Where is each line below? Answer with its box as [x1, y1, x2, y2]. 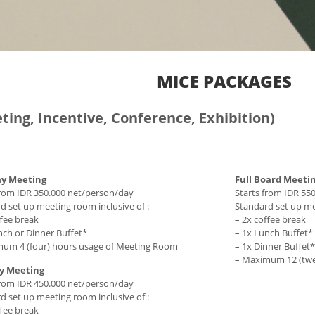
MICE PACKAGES [157, 70, 292, 93]
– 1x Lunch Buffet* [235, 226, 313, 239]
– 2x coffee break [235, 213, 306, 226]
